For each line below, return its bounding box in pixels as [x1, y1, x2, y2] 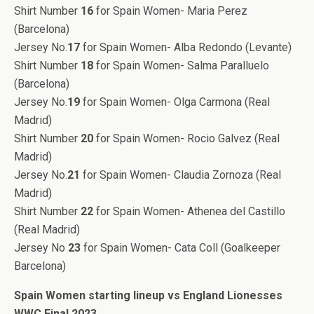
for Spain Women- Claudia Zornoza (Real [80, 168, 281, 182]
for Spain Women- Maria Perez [93, 4, 247, 18]
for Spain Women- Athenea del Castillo [93, 205, 285, 218]
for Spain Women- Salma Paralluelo [93, 59, 269, 72]
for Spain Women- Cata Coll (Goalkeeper [81, 241, 280, 254]
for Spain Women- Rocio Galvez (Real [93, 132, 280, 145]
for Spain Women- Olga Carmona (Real [80, 95, 270, 109]
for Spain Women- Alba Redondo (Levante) [80, 41, 292, 54]
